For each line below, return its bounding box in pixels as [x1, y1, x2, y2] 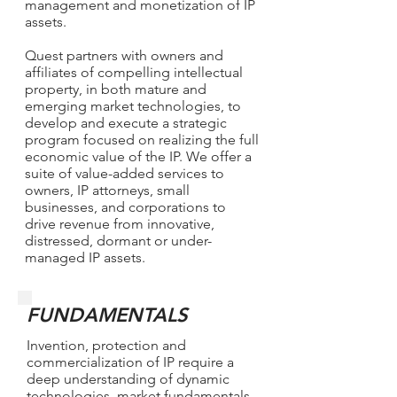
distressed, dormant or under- [25, 232, 212, 249]
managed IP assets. [25, 249, 145, 266]
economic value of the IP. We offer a [25, 148, 252, 165]
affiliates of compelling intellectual [25, 64, 243, 81]
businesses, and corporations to [25, 198, 226, 215]
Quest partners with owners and [25, 47, 223, 64]
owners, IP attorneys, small [25, 182, 190, 198]
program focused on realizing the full [25, 131, 259, 148]
